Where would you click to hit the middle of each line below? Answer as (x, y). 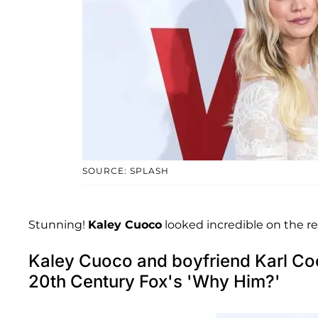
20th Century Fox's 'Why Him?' (154, 281)
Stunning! (58, 224)
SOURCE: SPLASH (125, 170)
